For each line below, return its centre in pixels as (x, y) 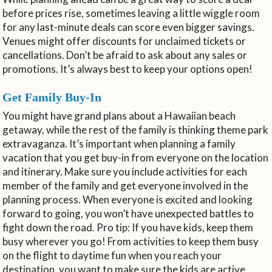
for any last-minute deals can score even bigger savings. (129, 27)
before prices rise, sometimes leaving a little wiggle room (131, 13)
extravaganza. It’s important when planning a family (119, 143)
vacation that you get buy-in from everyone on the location (136, 157)
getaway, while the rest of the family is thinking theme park (136, 129)
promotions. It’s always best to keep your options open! (128, 69)
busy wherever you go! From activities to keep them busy (131, 241)
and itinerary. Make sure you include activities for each (125, 171)
